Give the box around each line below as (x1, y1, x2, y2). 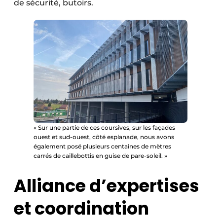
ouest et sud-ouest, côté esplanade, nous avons (34, 133, 174, 141)
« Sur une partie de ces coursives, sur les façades (34, 123, 175, 131)
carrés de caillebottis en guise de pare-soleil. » (34, 151, 167, 159)
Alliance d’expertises (14, 173, 199, 198)
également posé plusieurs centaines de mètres (34, 142, 171, 150)
